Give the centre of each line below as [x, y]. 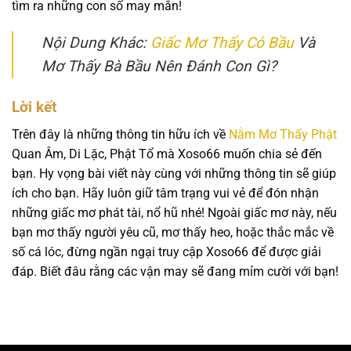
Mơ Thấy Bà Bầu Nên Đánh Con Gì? [159, 67]
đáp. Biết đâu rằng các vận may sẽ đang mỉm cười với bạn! [175, 271]
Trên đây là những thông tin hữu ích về [120, 134]
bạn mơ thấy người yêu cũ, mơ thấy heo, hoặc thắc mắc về [173, 232]
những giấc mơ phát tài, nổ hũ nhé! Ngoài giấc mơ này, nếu [174, 212]
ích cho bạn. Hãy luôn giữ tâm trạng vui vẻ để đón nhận [165, 193]
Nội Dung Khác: [96, 43]
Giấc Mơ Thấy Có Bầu [222, 43]
